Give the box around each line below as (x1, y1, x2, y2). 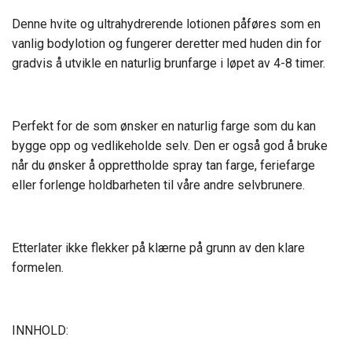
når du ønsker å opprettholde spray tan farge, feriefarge (12, 157, 315, 173)
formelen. (12, 259, 64, 275)
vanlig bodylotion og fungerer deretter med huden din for (12, 35, 321, 51)
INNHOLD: (12, 322, 68, 338)
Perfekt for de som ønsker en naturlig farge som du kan (12, 118, 316, 134)
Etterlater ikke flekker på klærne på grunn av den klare (12, 240, 305, 255)
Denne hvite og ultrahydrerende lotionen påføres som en (12, 16, 321, 31)
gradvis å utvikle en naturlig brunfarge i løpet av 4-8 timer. (12, 55, 325, 71)
